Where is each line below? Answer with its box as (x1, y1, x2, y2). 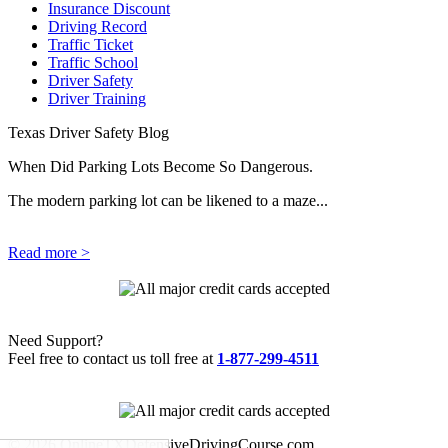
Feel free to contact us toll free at (8, 350, 217, 368)
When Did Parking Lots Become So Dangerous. (8, 158, 313, 176)
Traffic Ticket (48, 36, 133, 54)
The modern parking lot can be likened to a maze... (8, 192, 328, 210)
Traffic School (48, 54, 138, 72)
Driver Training (48, 90, 146, 108)
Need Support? (8, 332, 103, 350)
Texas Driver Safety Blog (8, 124, 169, 142)
